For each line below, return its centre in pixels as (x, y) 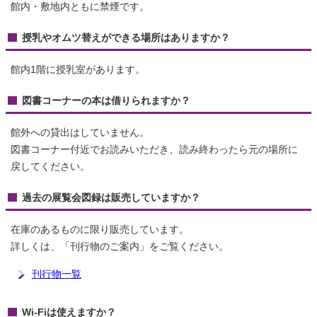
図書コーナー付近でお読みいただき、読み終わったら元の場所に (154, 150)
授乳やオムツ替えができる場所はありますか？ (126, 38)
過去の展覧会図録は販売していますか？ (111, 198)
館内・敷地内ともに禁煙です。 (80, 7)
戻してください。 (50, 167)
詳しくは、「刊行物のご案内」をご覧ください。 (120, 247)
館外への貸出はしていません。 (80, 133)
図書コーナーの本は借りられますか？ (106, 101)
